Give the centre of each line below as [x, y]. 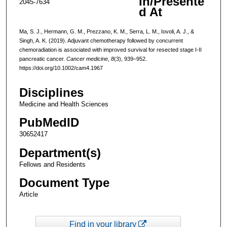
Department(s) [60, 153]
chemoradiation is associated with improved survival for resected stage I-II [110, 49]
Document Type [64, 182]
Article [28, 194]
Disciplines [51, 93]
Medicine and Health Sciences [64, 104]
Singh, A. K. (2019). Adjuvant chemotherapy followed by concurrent [101, 40]
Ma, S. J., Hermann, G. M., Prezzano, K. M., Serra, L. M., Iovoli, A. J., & [106, 31]
